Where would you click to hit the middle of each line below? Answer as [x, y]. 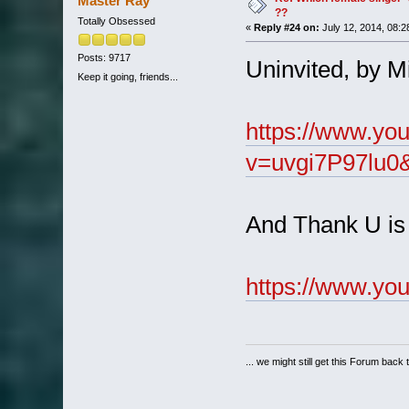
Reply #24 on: [286, 27]
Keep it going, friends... [127, 77]
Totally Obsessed [116, 21]
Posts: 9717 [104, 57]
